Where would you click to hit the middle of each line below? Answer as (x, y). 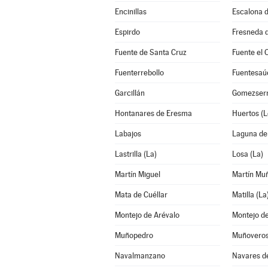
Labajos (128, 134)
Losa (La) (247, 154)
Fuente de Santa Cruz (150, 52)
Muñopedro (134, 235)
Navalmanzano (140, 256)
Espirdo (127, 32)
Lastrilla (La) (135, 154)
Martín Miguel (137, 174)
